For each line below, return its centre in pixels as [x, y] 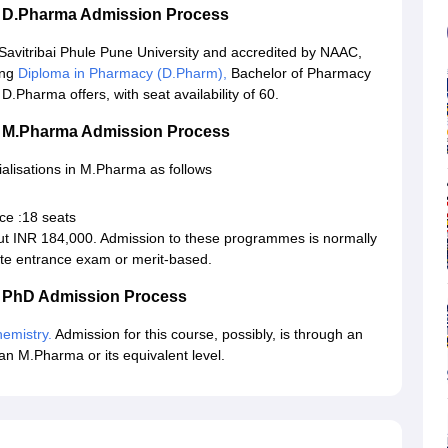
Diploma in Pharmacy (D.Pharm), [122, 73]
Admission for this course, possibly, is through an [207, 334]
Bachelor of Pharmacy [299, 73]
